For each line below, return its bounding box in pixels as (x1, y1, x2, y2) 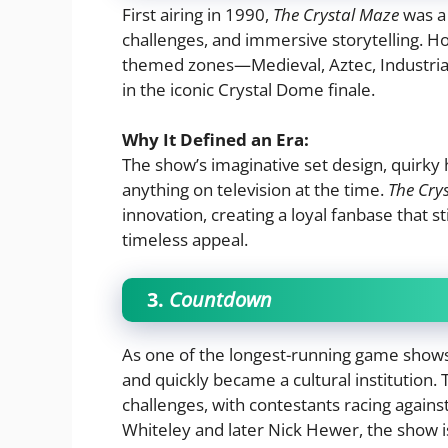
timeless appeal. (122, 228, 248, 252)
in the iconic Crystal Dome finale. (122, 77, 375, 101)
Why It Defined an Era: (122, 128, 309, 152)
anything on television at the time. (122, 178, 388, 202)
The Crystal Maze (273, 2, 399, 26)
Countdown (169, 285, 272, 313)
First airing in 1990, (122, 2, 273, 26)
